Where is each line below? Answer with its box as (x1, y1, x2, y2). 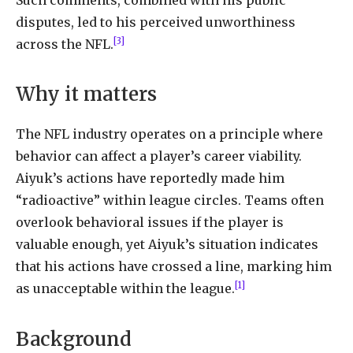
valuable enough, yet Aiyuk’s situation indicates (16, 236, 318, 253)
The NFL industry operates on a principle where (16, 126, 323, 143)
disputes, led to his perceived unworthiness (16, 13, 295, 30)
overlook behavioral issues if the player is (16, 214, 284, 231)
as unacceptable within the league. (16, 281, 235, 297)
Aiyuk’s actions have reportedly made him (16, 170, 284, 187)
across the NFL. (16, 35, 113, 52)
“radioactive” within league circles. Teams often (16, 192, 324, 209)
